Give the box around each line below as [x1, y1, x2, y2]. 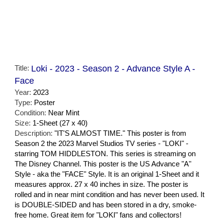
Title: [15, 63, 31, 72]
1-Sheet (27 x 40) [33, 118, 88, 127]
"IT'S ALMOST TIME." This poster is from [54, 128, 186, 137]
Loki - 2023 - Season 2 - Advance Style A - [31, 63, 195, 73]
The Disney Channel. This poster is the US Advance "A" [15, 159, 191, 168]
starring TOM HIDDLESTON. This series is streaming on [15, 149, 196, 158]
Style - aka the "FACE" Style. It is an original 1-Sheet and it [15, 169, 199, 178]
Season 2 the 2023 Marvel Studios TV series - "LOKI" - [15, 139, 188, 147]
